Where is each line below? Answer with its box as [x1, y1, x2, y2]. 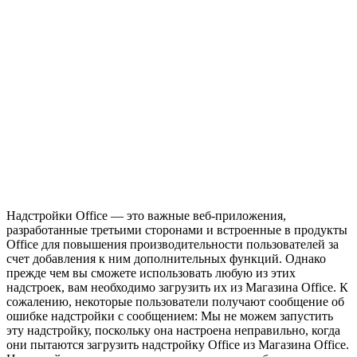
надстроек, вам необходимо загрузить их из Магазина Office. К [6, 280, 348, 295]
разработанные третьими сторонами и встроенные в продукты [6, 223, 347, 237]
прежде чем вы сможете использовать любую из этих [6, 266, 296, 280]
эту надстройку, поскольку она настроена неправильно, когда [6, 324, 340, 338]
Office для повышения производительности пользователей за [6, 237, 339, 252]
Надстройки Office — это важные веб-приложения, [6, 209, 286, 223]
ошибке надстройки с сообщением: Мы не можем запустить [6, 309, 333, 324]
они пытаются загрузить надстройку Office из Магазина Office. [6, 338, 349, 352]
